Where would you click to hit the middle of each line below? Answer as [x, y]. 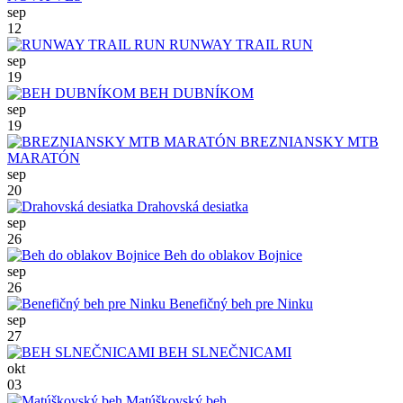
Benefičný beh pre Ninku [239, 303]
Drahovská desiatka [191, 206]
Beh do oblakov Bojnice [231, 255]
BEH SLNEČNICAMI [223, 352]
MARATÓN [44, 157]
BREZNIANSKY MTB [308, 141]
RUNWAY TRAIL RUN [239, 44]
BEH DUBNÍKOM [195, 93]
